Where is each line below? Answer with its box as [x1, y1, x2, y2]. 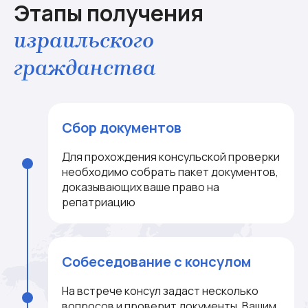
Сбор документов [62, 118, 181, 137]
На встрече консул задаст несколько [62, 283, 258, 298]
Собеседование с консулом [62, 252, 251, 271]
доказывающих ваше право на [62, 179, 219, 195]
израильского [14, 27, 154, 53]
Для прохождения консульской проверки [62, 149, 280, 164]
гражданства [14, 55, 156, 80]
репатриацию [62, 195, 135, 210]
